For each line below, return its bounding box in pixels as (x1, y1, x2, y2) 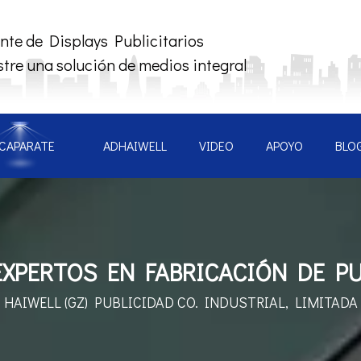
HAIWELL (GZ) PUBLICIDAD (3, 293, 177, 312)
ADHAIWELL (103, 137, 167, 154)
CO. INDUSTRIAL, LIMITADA (176, 293, 358, 312)
